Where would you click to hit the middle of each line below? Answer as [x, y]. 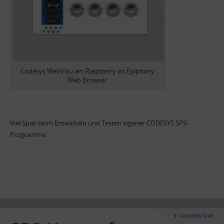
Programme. [28, 135]
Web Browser [87, 80]
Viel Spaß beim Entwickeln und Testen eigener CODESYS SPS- [99, 123]
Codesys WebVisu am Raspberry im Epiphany [87, 71]
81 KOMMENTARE [193, 215]
